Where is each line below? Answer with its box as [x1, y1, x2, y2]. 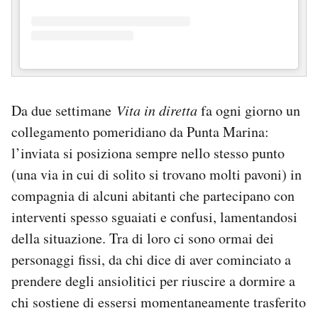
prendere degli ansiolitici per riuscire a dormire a [11, 271, 295, 291]
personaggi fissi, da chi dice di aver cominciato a [11, 250, 291, 270]
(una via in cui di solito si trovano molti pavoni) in [11, 165, 302, 185]
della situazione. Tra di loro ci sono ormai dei [11, 229, 274, 248]
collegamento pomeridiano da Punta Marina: [11, 122, 269, 142]
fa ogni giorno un [197, 101, 300, 121]
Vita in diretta [111, 101, 197, 120]
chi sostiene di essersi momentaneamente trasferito [11, 292, 306, 312]
